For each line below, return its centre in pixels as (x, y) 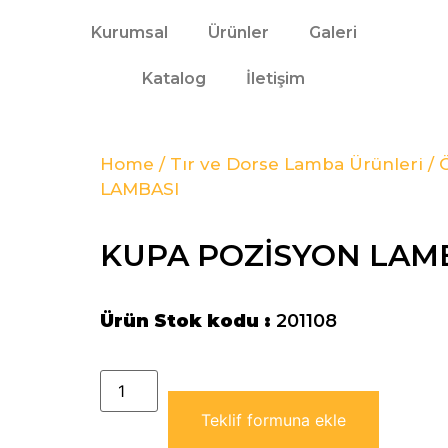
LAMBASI (139, 189)
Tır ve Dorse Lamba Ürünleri (296, 164)
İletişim (276, 78)
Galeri (332, 32)
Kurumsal (129, 32)
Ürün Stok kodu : (187, 321)
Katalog (174, 78)
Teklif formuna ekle (273, 420)
